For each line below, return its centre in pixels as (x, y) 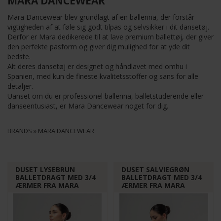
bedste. (19, 56)
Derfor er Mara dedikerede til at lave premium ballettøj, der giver (110, 37)
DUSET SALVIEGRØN (156, 169)
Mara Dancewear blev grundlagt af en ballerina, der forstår (101, 17)
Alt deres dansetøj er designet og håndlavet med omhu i (97, 66)
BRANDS (20, 131)
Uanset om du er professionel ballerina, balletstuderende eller (106, 96)
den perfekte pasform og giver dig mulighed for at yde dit (99, 47)
